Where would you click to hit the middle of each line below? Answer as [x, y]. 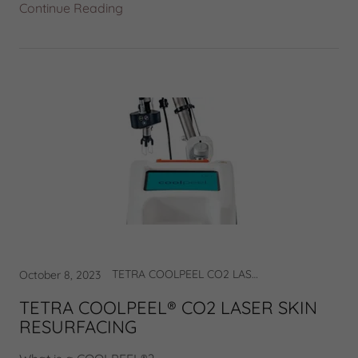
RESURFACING [78, 327]
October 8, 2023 [60, 275]
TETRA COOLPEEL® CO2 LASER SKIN [168, 308]
